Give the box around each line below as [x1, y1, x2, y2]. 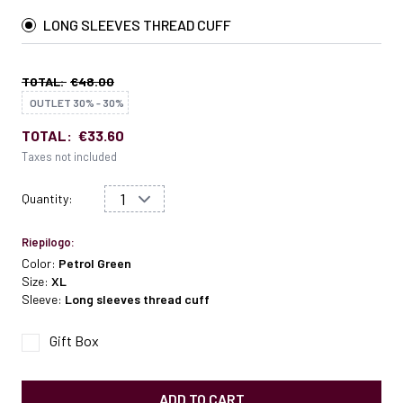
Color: [22, 255, 58, 272]
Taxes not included [22, 149, 117, 165]
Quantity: [22, 191, 73, 207]
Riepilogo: [22, 235, 75, 250]
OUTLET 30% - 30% [30, 96, 124, 110]
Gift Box [49, 332, 99, 350]
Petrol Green [58, 255, 131, 272]
